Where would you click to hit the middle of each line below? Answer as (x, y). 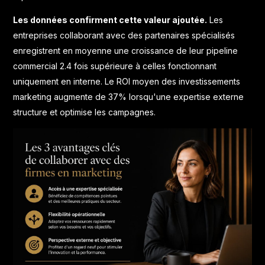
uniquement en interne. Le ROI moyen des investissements (127, 81)
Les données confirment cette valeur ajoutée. (110, 20)
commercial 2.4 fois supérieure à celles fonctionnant (115, 66)
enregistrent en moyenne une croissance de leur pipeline (126, 51)
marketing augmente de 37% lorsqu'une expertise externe (129, 97)
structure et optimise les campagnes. (85, 112)
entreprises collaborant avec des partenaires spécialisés (124, 35)
